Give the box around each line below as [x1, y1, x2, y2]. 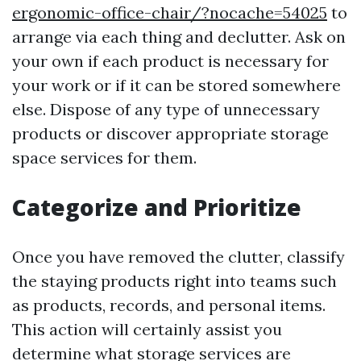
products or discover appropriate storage [12, 123, 329, 144]
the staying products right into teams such [12, 271, 337, 292]
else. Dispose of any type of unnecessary [12, 99, 320, 120]
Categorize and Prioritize [12, 192, 301, 223]
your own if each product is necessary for [12, 51, 329, 72]
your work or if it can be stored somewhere [12, 75, 341, 96]
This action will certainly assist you [12, 319, 282, 340]
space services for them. [12, 147, 197, 168]
